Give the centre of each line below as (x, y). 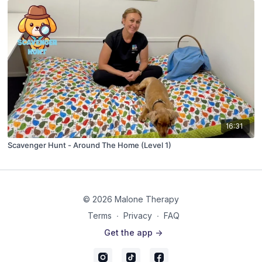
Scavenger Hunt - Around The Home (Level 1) (90, 145)
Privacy (137, 216)
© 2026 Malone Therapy (131, 199)
